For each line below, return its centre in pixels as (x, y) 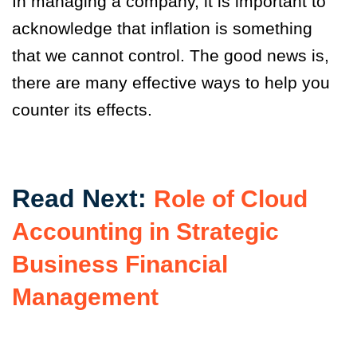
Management (88, 296)
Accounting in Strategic (145, 231)
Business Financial (120, 264)
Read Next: (83, 198)
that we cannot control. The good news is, (171, 55)
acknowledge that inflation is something (162, 28)
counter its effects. (92, 109)
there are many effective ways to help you (171, 82)
